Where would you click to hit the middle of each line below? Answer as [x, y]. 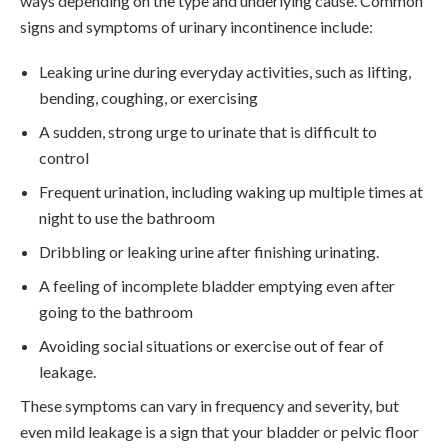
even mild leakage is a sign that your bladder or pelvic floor [219, 432]
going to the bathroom [116, 312]
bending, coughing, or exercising [149, 98]
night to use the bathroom [127, 218]
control [64, 158]
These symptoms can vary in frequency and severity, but [209, 406]
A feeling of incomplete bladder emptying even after [217, 286]
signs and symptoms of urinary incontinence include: [198, 27]
